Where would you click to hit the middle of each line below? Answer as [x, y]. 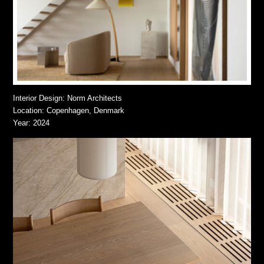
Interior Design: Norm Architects [68, 98]
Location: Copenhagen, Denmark [69, 111]
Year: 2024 [32, 123]
